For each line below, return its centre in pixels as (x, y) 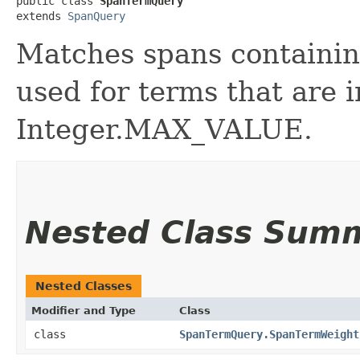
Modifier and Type (84, 310)
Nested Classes (84, 286)
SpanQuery (96, 16)
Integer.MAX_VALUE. (164, 129)
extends (42, 16)
